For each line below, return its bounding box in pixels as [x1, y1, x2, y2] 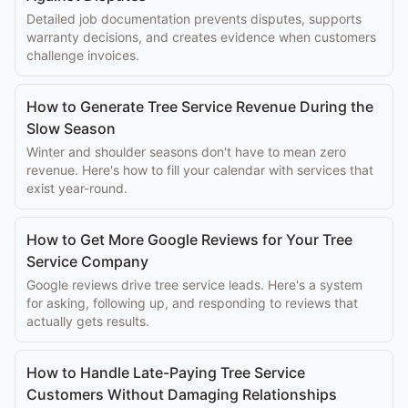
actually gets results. [26, 313, 149, 329]
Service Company [26, 252, 148, 270]
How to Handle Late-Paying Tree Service [26, 363, 305, 382]
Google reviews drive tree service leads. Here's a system [26, 277, 362, 292]
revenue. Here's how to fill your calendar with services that [26, 162, 373, 178]
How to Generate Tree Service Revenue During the [26, 97, 373, 116]
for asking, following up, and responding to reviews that [26, 295, 358, 311]
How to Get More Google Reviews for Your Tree [26, 230, 352, 249]
